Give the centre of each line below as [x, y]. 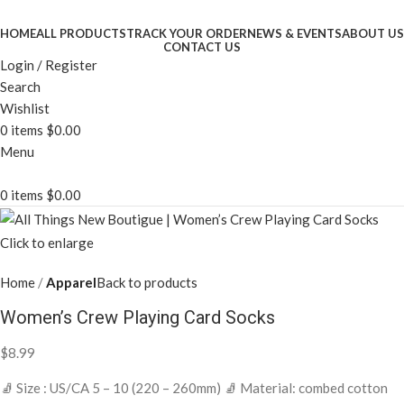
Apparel [71, 283]
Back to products [147, 283]
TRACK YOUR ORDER [187, 33]
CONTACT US [202, 47]
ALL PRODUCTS [81, 33]
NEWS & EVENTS [294, 33]
